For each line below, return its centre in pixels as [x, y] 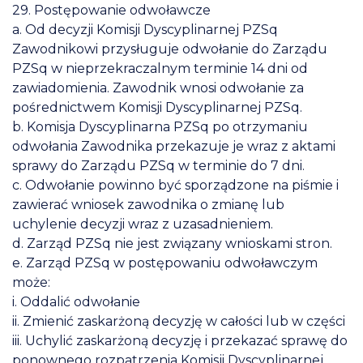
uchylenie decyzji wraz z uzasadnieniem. [143, 224]
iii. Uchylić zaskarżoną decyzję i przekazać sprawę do [180, 340]
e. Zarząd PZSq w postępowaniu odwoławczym [165, 263]
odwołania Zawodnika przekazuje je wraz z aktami [174, 146]
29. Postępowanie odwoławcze [111, 10]
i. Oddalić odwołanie [76, 301]
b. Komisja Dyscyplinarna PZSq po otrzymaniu [160, 126]
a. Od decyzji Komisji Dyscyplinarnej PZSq [145, 29]
